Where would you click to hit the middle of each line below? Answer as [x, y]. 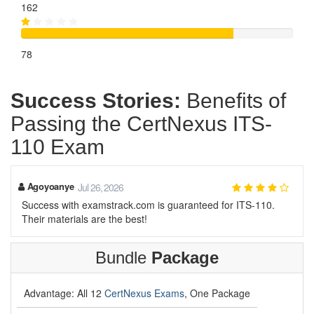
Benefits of [233, 101]
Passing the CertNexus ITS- [141, 124]
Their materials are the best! [84, 219]
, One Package [217, 293]
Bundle [123, 258]
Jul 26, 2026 [101, 187]
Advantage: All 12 [64, 293]
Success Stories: [96, 101]
